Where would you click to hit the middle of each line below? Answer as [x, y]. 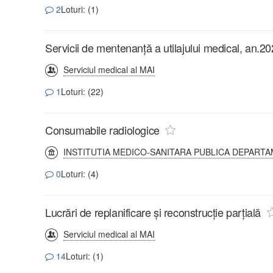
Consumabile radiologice [102, 129]
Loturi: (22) [82, 91]
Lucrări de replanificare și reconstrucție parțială [154, 212]
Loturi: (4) [80, 173]
